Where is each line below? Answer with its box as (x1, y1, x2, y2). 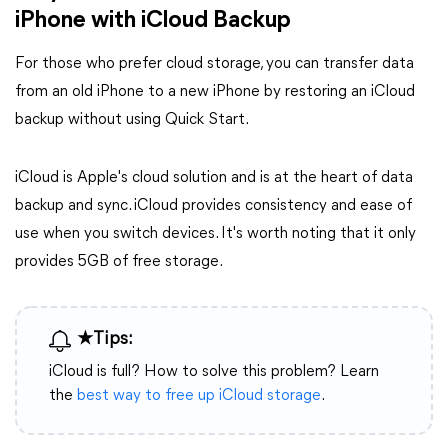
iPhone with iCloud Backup (15, 9, 291, 33)
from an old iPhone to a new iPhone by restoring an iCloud (15, 84, 415, 100)
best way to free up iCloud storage (77, 388, 321, 404)
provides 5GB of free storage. (15, 254, 223, 270)
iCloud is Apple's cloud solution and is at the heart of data (15, 170, 413, 186)
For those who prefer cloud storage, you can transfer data (15, 56, 414, 72)
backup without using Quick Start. (15, 112, 249, 128)
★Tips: (77, 330, 133, 349)
